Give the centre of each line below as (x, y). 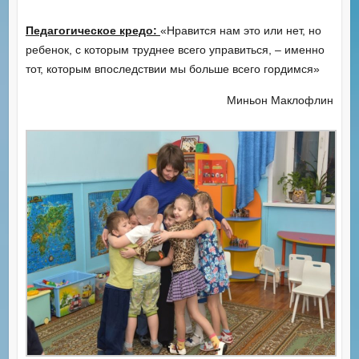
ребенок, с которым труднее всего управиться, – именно (175, 49)
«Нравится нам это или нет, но (240, 30)
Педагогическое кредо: (93, 30)
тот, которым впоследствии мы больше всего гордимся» (172, 69)
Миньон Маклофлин (280, 100)
